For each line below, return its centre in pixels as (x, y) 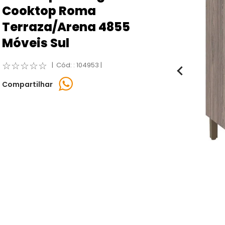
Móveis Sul (36, 43)
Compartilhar (27, 85)
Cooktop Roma (49, 11)
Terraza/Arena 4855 (66, 27)
